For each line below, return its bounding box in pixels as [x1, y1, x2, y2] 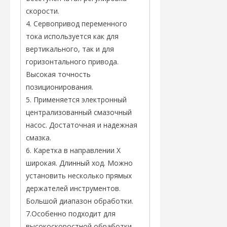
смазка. [26, 133, 51, 142]
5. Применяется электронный [26, 95, 127, 104]
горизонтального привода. [26, 57, 119, 66]
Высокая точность [26, 69, 91, 79]
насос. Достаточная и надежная [26, 120, 137, 130]
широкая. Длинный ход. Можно [26, 158, 133, 168]
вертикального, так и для [26, 44, 114, 54]
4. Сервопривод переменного [26, 19, 127, 28]
